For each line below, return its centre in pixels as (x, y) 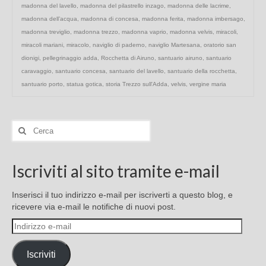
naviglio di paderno (119, 45)
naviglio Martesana (174, 45)
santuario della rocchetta (201, 71)
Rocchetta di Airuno (128, 58)
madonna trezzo (96, 32)
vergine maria (208, 84)
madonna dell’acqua (49, 19)
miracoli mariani (42, 45)
